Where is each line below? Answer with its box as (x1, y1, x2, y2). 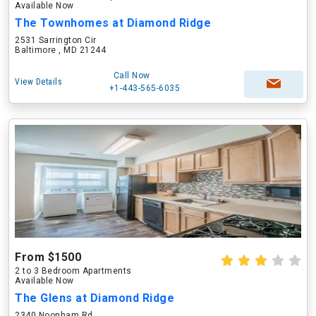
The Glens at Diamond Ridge (15, 291, 174, 305)
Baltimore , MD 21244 (15, 45, 106, 55)
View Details (15, 77, 62, 87)
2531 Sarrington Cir (15, 35, 97, 45)
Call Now (113, 71, 150, 80)
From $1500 (15, 250, 81, 264)
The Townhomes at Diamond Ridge (15, 16, 211, 30)
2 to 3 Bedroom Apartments (15, 266, 132, 276)
